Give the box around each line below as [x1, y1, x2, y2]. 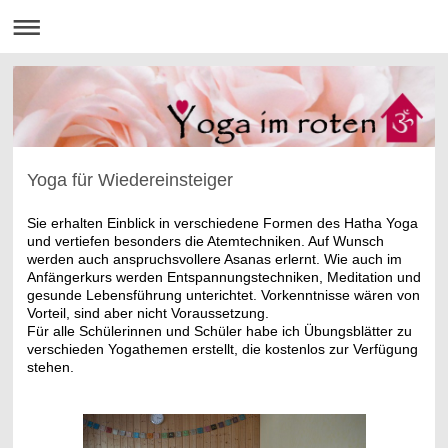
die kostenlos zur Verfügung [241, 340, 418, 357]
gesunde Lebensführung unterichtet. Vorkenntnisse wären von [26, 286, 420, 303]
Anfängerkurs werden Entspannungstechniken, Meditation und [26, 268, 421, 285]
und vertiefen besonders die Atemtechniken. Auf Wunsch [26, 232, 384, 249]
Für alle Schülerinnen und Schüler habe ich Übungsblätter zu [26, 322, 412, 339]
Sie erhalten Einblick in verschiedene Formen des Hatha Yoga [26, 214, 418, 231]
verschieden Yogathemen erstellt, [26, 340, 242, 357]
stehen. [26, 358, 74, 375]
